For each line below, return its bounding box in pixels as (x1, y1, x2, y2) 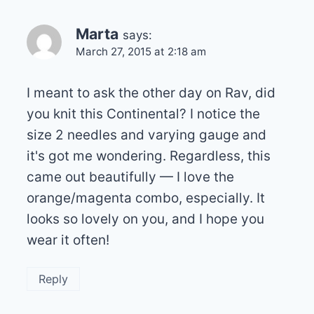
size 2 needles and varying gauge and (26, 127, 266, 144)
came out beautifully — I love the (26, 169, 234, 186)
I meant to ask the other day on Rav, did (26, 85, 275, 102)
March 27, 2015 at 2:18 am (75, 44, 206, 58)
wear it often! (26, 232, 109, 249)
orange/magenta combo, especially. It (26, 190, 265, 207)
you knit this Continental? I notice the (26, 106, 260, 123)
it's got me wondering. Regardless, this (26, 148, 271, 165)
